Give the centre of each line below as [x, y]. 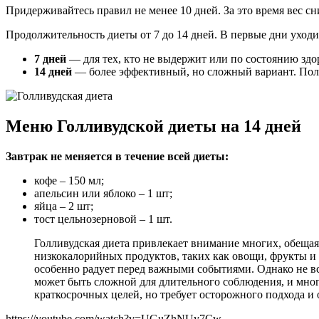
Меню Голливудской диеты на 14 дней [153, 126]
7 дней [50, 59]
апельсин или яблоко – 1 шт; [103, 194]
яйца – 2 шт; [64, 206]
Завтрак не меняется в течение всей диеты [115, 157]
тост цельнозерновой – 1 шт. [103, 219]
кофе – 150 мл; [69, 181]
